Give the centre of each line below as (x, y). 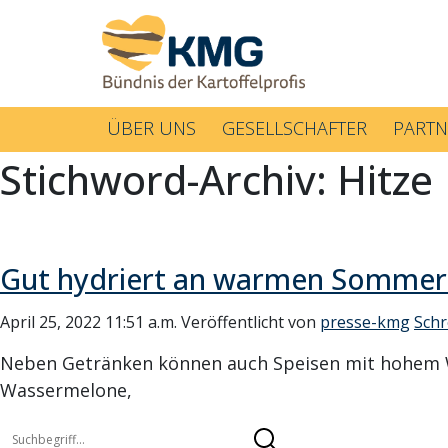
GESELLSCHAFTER (294, 128)
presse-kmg (365, 321)
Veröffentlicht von (250, 321)
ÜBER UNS (151, 128)
